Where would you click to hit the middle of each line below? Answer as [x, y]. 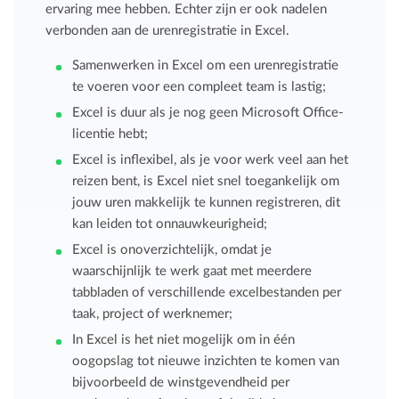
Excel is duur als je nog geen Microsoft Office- [208, 112]
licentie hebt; [110, 134]
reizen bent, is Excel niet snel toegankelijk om [206, 181]
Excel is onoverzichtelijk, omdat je [172, 249]
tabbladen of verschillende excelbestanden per [207, 292]
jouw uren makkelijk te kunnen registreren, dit [207, 202]
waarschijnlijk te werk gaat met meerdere [192, 271]
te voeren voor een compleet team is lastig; [199, 86]
